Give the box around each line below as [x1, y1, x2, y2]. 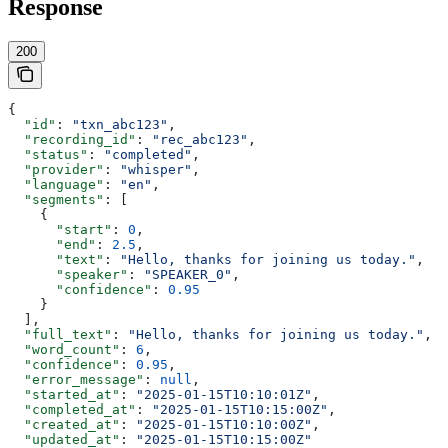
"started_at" [8, 387, 120, 403]
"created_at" [8, 417, 120, 433]
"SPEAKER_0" [144, 267, 232, 283]
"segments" [8, 192, 104, 208]
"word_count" [8, 342, 120, 358]
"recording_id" [8, 132, 136, 148]
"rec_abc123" [152, 132, 248, 148]
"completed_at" [8, 402, 136, 418]
